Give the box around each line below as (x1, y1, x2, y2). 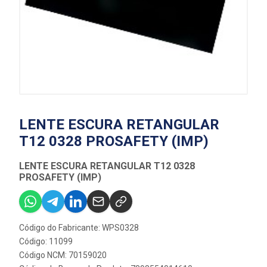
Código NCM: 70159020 (19, 250, 107, 260)
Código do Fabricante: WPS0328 (19, 223, 139, 232)
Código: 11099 (19, 237, 73, 246)
